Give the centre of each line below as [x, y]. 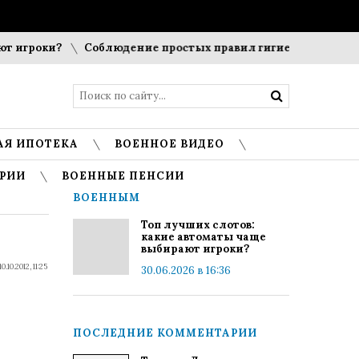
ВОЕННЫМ [107, 198]
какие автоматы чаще [204, 237]
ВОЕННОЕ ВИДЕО [169, 144]
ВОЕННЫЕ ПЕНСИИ [123, 176]
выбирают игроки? [195, 249]
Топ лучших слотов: [198, 225]
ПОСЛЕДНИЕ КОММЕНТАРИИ [165, 333]
